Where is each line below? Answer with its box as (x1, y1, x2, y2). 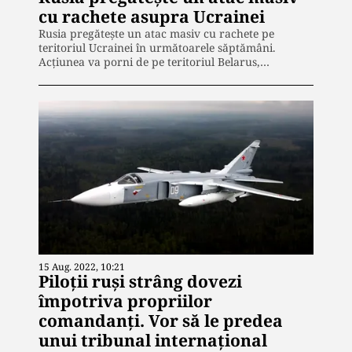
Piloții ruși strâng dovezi (38, 270, 242, 293)
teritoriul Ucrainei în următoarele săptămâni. (38, 39, 276, 55)
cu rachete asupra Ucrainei (38, 5, 265, 27)
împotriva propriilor (38, 290, 212, 313)
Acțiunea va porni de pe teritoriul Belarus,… (38, 53, 269, 69)
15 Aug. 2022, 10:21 (38, 260, 125, 274)
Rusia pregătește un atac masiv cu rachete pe (38, 25, 274, 41)
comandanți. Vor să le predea (38, 310, 283, 332)
